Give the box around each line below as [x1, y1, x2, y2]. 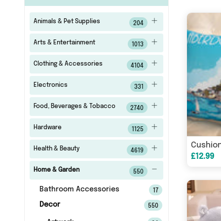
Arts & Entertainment [33, 40, 95, 46]
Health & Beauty [33, 146, 79, 152]
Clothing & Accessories [33, 61, 103, 67]
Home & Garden [33, 167, 79, 173]
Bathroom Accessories [39, 186, 119, 193]
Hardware [33, 125, 62, 131]
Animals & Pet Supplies [33, 19, 100, 25]
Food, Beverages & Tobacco [33, 104, 115, 110]
